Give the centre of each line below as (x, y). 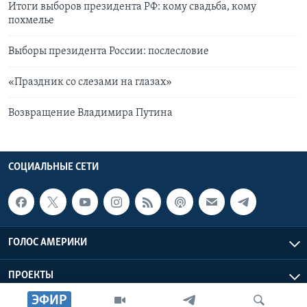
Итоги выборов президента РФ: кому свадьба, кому (132, 7)
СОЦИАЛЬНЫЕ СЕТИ (53, 168)
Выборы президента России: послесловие (109, 52)
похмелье (31, 21)
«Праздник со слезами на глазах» (90, 83)
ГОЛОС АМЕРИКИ (48, 242)
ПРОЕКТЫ (31, 275)
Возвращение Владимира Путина (90, 113)
